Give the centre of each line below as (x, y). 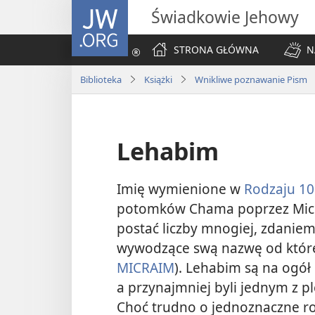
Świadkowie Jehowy (225, 17)
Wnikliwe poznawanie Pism (251, 79)
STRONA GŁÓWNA (216, 50)
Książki (158, 79)
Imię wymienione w (180, 189)
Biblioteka (101, 79)
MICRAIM (146, 268)
